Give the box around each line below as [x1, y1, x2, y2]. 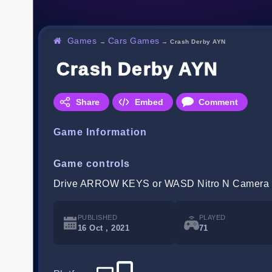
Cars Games [107, 36, 160, 46]
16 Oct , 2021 [78, 223, 130, 233]
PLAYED [199, 214, 226, 222]
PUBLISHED [78, 214, 118, 222]
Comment [199, 97, 238, 107]
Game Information [53, 127, 148, 138]
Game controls [53, 158, 131, 169]
